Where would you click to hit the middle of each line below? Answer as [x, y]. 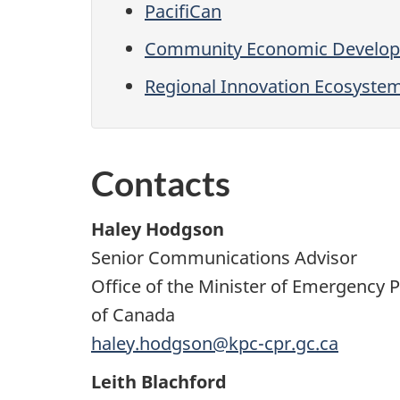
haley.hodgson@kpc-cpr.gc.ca [215, 343]
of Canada [133, 314]
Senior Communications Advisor [224, 257]
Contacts [161, 183]
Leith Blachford [159, 382]
